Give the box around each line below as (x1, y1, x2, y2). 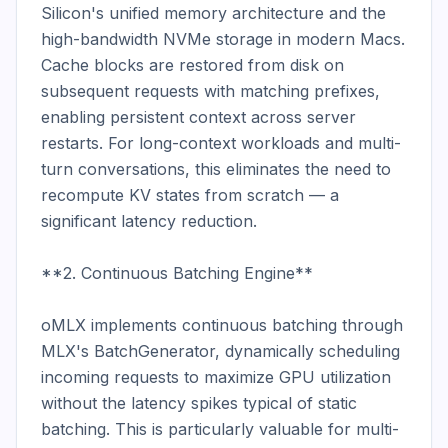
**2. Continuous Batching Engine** (41, 263, 313, 283)
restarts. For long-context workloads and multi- (41, 133, 401, 153)
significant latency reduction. (41, 211, 257, 231)
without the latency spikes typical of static (41, 393, 357, 413)
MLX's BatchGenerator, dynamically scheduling (41, 341, 400, 361)
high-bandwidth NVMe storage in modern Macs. (41, 29, 405, 49)
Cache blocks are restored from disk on (41, 55, 344, 75)
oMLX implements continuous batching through (41, 315, 403, 335)
